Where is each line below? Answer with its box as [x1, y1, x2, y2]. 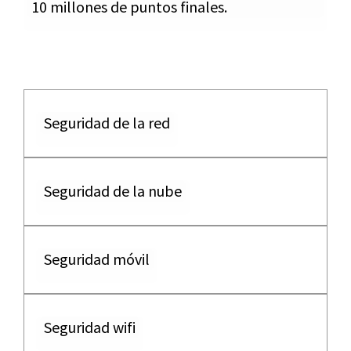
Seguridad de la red [44, 113, 170, 132]
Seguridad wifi [44, 317, 136, 337]
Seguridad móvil [44, 249, 150, 269]
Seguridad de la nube [44, 181, 182, 201]
